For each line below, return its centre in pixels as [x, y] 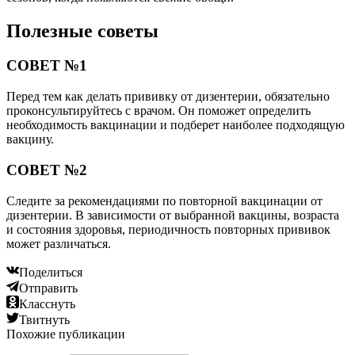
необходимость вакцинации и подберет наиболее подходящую [176, 125]
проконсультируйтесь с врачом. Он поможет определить [158, 111]
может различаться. [59, 243]
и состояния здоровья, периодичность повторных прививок [168, 229]
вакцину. [30, 139]
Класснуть [47, 303]
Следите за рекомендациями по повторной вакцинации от [164, 200]
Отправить [48, 288]
